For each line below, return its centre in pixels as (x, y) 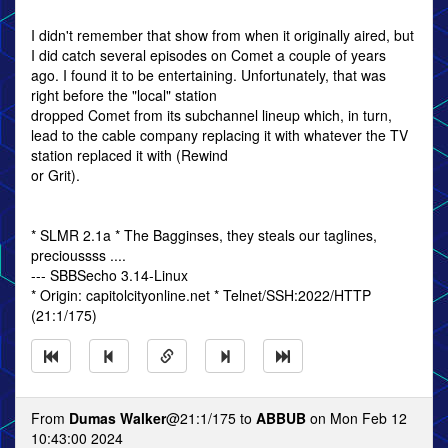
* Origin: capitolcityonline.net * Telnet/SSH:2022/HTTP (201, 295)
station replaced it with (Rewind (129, 155)
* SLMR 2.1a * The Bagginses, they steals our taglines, (204, 235)
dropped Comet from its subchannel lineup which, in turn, (211, 115)
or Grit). (55, 175)
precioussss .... (78, 255)
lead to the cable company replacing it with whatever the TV (219, 135)
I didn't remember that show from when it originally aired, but (222, 35)
